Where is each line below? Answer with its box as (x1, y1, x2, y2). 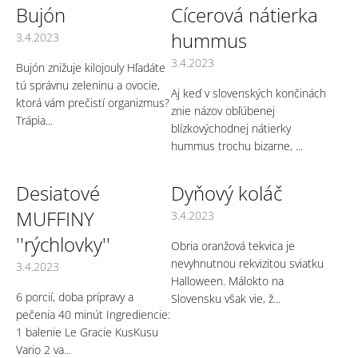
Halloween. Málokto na (171, 272, 284, 288)
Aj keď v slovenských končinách (171, 85, 326, 101)
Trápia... (16, 112, 53, 128)
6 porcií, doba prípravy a (16, 288, 133, 304)
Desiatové (16, 179, 100, 206)
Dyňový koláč (171, 179, 282, 206)
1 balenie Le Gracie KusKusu (16, 324, 158, 340)
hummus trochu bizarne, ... (171, 137, 303, 153)
